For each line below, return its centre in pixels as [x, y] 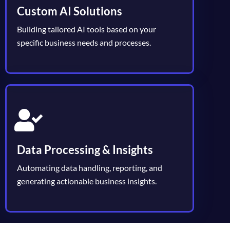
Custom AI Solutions [70, 11]
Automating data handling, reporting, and [90, 167]
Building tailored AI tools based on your [87, 29]
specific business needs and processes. [84, 42]
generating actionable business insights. [87, 181]
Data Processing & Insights [85, 149]
